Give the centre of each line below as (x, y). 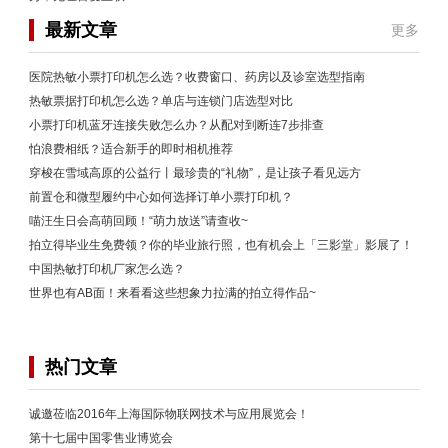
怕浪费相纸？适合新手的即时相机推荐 (131, 149)
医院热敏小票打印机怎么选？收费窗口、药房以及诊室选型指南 (197, 77)
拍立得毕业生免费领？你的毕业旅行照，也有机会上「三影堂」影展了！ (221, 245)
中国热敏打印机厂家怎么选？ (107, 269)
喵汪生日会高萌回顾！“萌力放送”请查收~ (138, 221)
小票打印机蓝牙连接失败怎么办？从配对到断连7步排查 (176, 125)
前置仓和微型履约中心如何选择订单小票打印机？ (161, 197)
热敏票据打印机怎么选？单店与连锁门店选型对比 (161, 101)
